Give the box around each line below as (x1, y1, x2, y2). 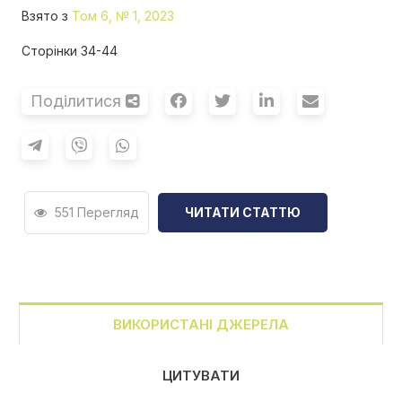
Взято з (22, 8, 72, 24)
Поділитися (31, 92, 126, 111)
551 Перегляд (51, 205, 139, 221)
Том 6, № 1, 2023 (72, 8, 174, 24)
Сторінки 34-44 (22, 43, 118, 59)
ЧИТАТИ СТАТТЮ (185, 205, 301, 221)
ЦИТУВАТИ (162, 367, 240, 385)
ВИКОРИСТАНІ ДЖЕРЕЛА (113, 316, 289, 334)
